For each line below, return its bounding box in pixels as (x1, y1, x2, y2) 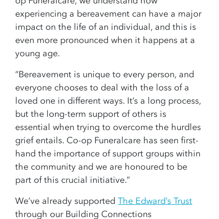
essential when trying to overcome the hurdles (15, 122, 201, 133)
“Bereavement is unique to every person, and (15, 69, 195, 80)
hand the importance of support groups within (15, 148, 201, 159)
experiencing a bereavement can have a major (15, 8, 202, 20)
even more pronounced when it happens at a (15, 35, 196, 46)
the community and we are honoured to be (15, 161, 188, 173)
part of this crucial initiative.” (15, 175, 135, 186)
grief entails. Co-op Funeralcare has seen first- (15, 135, 199, 146)
